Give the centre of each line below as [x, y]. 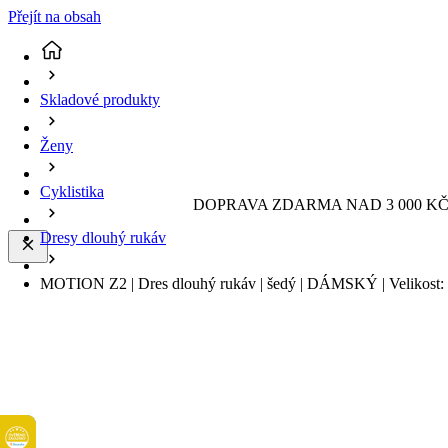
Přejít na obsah [54, 16]
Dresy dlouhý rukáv [103, 238]
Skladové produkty [100, 100]
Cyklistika [72, 192]
